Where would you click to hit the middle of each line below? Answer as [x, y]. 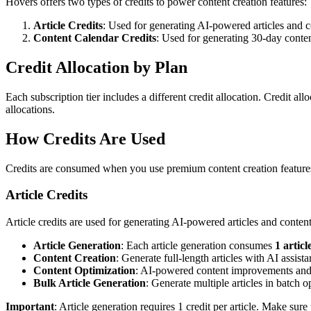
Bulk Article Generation [90, 283]
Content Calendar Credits [95, 38]
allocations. [30, 109]
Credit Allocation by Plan [96, 67]
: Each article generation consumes [198, 246]
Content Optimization [84, 271]
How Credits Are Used [85, 138]
